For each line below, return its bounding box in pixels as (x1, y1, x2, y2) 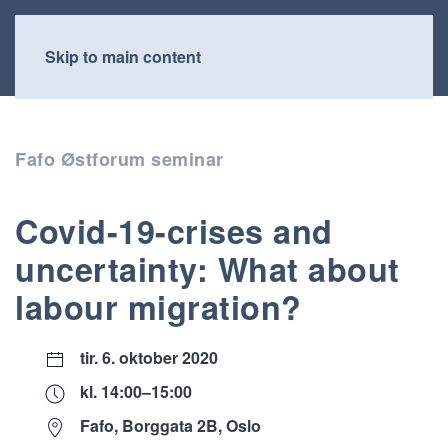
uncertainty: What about (15, 246, 400, 292)
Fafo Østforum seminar (15, 146, 224, 172)
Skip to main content (45, 45, 201, 68)
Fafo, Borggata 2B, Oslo (80, 414, 261, 437)
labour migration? (15, 284, 302, 330)
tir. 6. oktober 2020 (80, 346, 218, 369)
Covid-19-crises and (15, 208, 333, 254)
